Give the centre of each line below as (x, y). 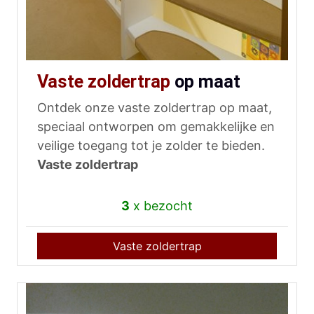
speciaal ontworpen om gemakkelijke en (156, 127)
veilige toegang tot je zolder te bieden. (151, 146)
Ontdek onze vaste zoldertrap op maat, (155, 108)
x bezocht (161, 206)
